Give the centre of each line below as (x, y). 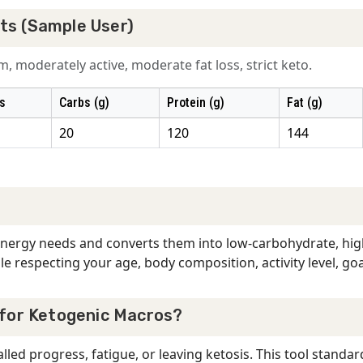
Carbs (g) (84, 103)
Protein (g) (195, 103)
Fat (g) (304, 103)
